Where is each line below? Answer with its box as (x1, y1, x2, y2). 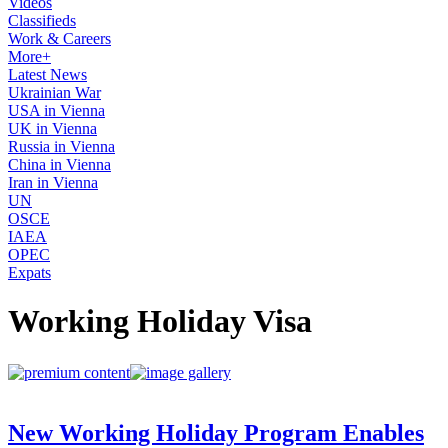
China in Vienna (8, 156, 111, 173)
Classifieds (8, 12, 76, 29)
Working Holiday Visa (8, 303, 312, 340)
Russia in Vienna (8, 138, 115, 155)
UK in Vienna (8, 120, 97, 137)
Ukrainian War (8, 84, 101, 101)
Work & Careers (8, 30, 111, 47)
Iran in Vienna (8, 174, 98, 191)
